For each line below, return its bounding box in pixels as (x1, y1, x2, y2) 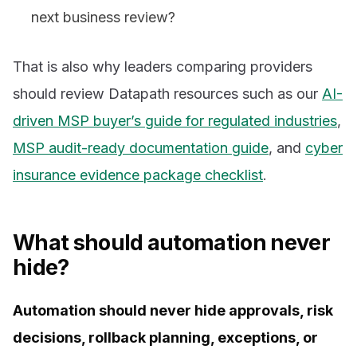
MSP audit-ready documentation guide (13, 139, 269, 157)
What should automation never (13, 229, 330, 257)
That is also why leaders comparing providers (13, 58, 312, 76)
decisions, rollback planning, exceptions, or (13, 328, 318, 346)
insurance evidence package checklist (13, 167, 263, 184)
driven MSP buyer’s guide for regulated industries (13, 112, 337, 130)
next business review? (31, 9, 176, 26)
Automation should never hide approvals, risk (13, 301, 333, 319)
